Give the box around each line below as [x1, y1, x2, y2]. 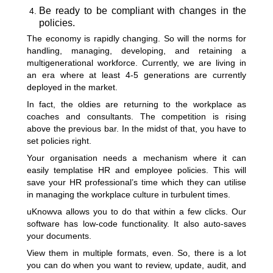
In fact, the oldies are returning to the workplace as [27, 99, 246, 109]
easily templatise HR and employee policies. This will [27, 165, 246, 175]
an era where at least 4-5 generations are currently [27, 70, 246, 80]
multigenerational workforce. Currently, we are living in [27, 58, 246, 68]
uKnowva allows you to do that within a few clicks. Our [27, 207, 246, 216]
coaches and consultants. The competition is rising [27, 112, 246, 121]
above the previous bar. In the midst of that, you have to [27, 124, 246, 133]
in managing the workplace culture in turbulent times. [27, 190, 233, 199]
